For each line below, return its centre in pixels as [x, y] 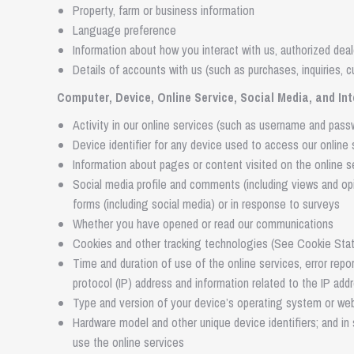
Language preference [124, 30]
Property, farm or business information [164, 10]
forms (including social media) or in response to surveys [206, 204]
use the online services [128, 342]
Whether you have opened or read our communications [203, 224]
